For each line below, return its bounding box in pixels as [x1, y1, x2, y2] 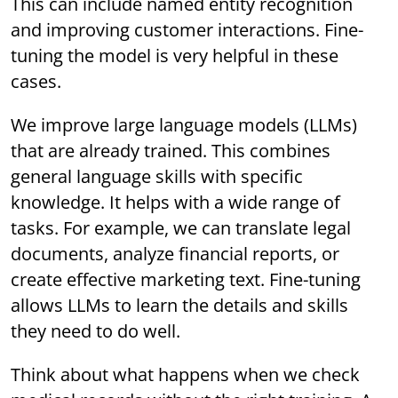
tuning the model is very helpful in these [11, 44, 339, 68]
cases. [11, 69, 62, 94]
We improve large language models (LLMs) [11, 113, 358, 138]
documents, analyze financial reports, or [11, 242, 340, 267]
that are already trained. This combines [11, 139, 331, 163]
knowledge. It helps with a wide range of [11, 190, 341, 215]
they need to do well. [11, 319, 181, 344]
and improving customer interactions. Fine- [11, 18, 364, 43]
